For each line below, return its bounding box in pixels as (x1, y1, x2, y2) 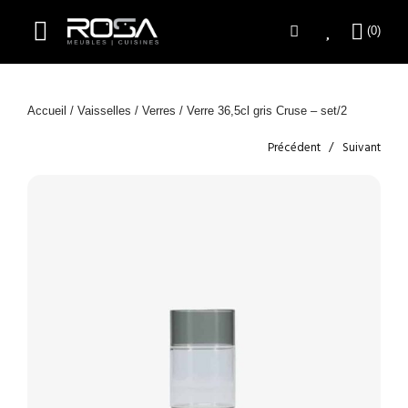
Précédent (268, 138, 321, 158)
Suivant (342, 138, 381, 158)
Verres (142, 103, 176, 117)
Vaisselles (77, 103, 131, 117)
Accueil (27, 103, 66, 117)
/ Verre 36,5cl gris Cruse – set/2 (176, 103, 347, 117)
